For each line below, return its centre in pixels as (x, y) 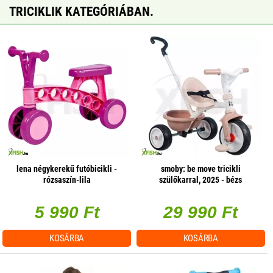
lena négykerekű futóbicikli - (67, 168)
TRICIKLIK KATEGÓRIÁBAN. (81, 11)
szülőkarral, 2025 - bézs (201, 179)
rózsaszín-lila (67, 179)
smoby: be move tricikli (200, 168)
